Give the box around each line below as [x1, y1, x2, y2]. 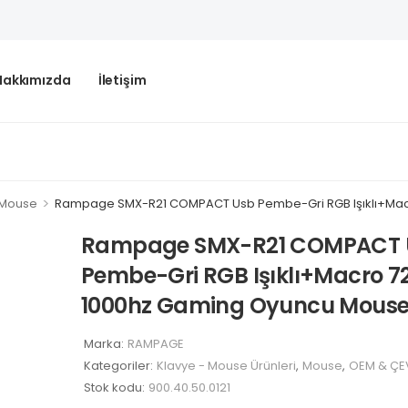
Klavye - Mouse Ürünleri [157, 356, 296, 374]
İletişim [97, 70, 147, 89]
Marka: [84, 334, 124, 352]
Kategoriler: [84, 356, 153, 374]
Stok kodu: [84, 378, 145, 396]
